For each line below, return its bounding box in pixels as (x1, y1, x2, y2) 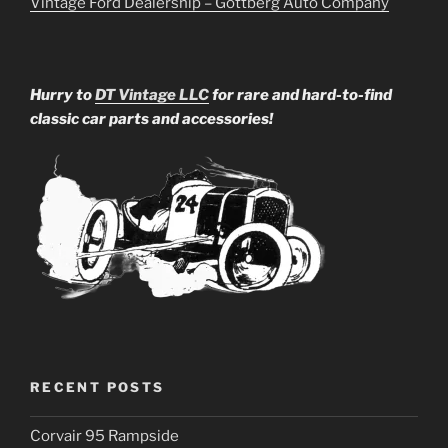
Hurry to (30, 85, 95, 104)
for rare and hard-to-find (209, 85, 392, 104)
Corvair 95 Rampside (30, 427, 179, 446)
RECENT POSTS (30, 379, 165, 396)
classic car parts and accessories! (30, 109, 273, 128)
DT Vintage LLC (95, 85, 209, 104)
